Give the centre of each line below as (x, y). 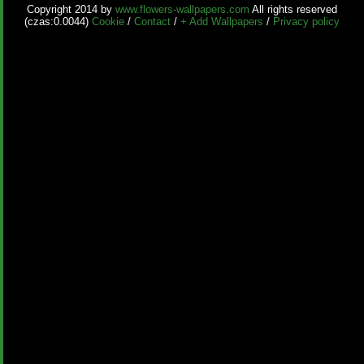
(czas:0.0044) (58, 22)
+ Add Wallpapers (222, 22)
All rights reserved (293, 9)
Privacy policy (306, 22)
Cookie (108, 22)
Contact (152, 22)
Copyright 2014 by (71, 9)
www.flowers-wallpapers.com (182, 9)
